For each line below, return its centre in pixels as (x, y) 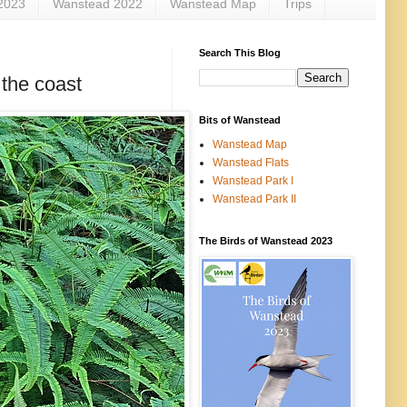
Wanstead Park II (254, 199)
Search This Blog (240, 52)
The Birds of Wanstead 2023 (266, 240)
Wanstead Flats (251, 162)
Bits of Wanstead (240, 119)
